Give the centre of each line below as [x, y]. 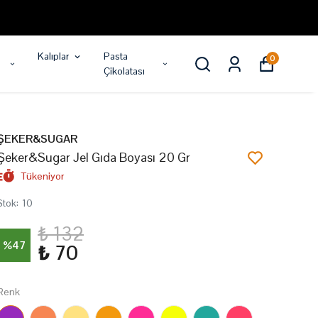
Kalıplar [53, 56]
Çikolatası [124, 71]
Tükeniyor [43, 176]
